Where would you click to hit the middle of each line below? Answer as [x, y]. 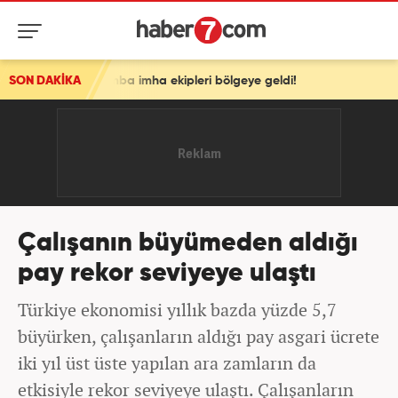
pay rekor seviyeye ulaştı [167, 274]
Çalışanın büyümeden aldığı [188, 244]
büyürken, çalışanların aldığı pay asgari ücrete [199, 336]
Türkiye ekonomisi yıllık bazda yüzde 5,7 [177, 310]
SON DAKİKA [45, 81]
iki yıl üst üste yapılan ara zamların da [167, 363]
